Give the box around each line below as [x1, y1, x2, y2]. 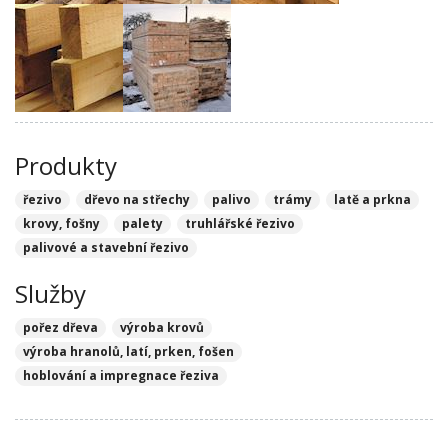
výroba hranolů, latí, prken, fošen [23, 343, 234, 360]
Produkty [15, 149, 117, 182]
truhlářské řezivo [185, 215, 295, 232]
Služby [15, 277, 86, 310]
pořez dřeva [23, 319, 98, 336]
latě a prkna [334, 191, 411, 208]
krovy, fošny [23, 215, 100, 232]
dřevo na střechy [84, 191, 190, 208]
